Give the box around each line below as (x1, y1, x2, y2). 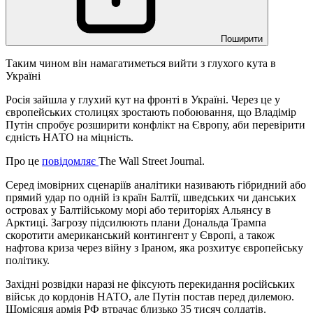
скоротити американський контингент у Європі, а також (6, 229, 275, 242)
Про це (6, 155, 42, 168)
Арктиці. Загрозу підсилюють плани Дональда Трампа (6, 217, 266, 229)
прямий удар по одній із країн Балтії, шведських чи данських (6, 191, 296, 204)
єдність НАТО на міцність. (6, 131, 133, 144)
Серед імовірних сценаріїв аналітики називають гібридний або (6, 179, 306, 191)
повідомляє (42, 155, 99, 168)
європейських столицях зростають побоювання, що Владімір (6, 106, 296, 119)
